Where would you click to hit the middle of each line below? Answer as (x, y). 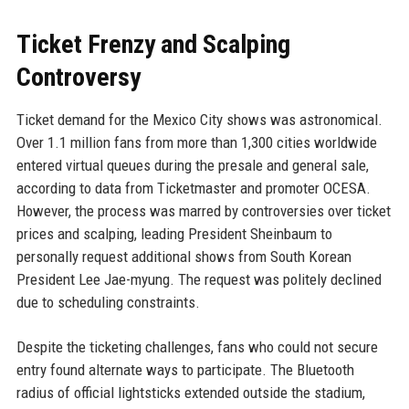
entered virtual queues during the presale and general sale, (192, 166)
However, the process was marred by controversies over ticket (203, 211)
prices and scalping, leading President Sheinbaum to (174, 234)
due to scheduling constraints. (108, 303)
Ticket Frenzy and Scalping (153, 45)
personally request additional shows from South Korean (184, 257)
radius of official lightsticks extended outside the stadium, (190, 393)
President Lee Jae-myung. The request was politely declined (199, 280)
